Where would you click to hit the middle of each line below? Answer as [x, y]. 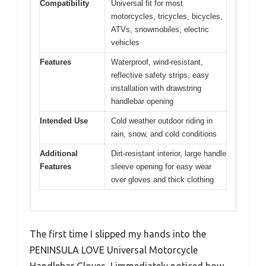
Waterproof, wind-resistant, [157, 62]
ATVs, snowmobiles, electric [160, 30]
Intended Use [64, 121]
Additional [59, 154]
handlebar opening [142, 102]
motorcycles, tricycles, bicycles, [167, 17]
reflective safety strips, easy [160, 75]
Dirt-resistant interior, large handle [169, 154]
